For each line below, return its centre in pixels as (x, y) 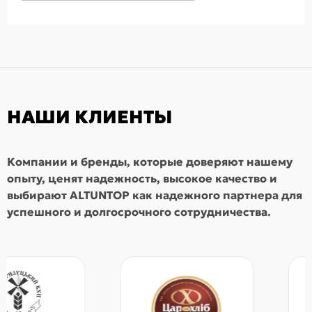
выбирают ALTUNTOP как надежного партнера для (155, 195)
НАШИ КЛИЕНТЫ (89, 117)
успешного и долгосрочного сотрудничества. (139, 212)
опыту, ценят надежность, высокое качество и (142, 178)
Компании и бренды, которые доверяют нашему (150, 162)
